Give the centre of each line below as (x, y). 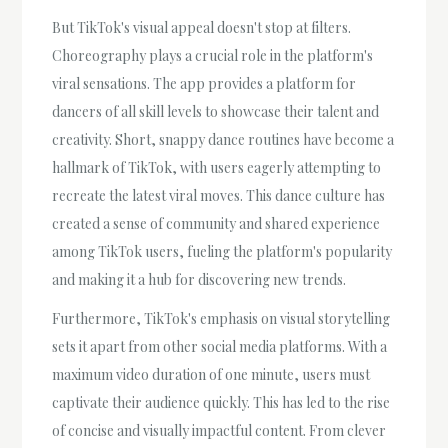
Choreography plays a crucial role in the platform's (213, 55)
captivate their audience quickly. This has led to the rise (221, 403)
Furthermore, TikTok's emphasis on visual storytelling (221, 319)
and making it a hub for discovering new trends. (199, 279)
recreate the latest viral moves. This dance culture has (219, 195)
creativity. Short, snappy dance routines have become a (223, 139)
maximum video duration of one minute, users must (211, 375)
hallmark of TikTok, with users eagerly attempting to (217, 167)
